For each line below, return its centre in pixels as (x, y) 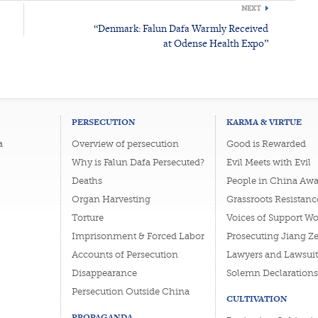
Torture (87, 217)
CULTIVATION (257, 298)
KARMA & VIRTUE (264, 121)
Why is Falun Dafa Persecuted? (138, 162)
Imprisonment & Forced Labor (138, 236)
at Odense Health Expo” (215, 43)
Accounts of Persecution (125, 254)
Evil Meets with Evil (268, 162)
